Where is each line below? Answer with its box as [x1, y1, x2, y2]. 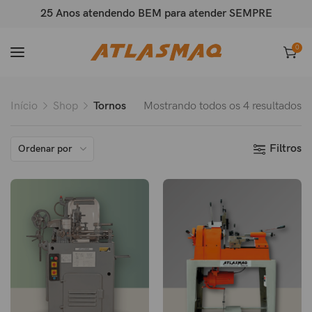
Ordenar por [18, 143, 72, 155]
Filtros [270, 142, 302, 155]
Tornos [93, 100, 126, 113]
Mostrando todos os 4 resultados [143, 100, 302, 113]
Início [10, 100, 38, 113]
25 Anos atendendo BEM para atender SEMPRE [40, 7, 272, 20]
